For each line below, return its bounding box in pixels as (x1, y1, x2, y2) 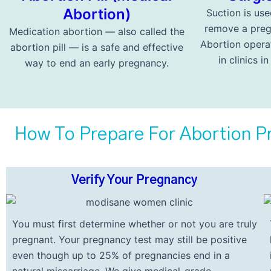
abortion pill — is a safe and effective (10, 41, 183, 53)
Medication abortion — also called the (8, 25, 184, 38)
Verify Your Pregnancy (71, 174, 198, 186)
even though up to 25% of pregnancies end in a (12, 249, 230, 262)
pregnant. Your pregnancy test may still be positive (12, 233, 247, 246)
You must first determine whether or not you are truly (12, 218, 257, 230)
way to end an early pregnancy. (24, 56, 169, 69)
